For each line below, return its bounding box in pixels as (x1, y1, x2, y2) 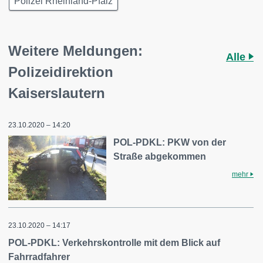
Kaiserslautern (8, 85, 105, 101)
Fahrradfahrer (8, 251, 70, 262)
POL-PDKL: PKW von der (113, 137, 227, 147)
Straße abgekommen (113, 151, 207, 161)
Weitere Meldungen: (8, 43, 143, 59)
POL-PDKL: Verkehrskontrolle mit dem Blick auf (8, 237, 220, 248)
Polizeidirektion (8, 64, 113, 80)
